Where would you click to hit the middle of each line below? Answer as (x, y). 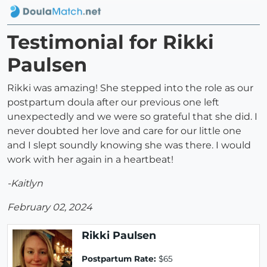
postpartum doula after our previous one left (113, 103)
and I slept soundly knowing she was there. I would (129, 145)
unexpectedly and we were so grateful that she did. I (132, 117)
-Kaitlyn (25, 184)
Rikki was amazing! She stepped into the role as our (130, 88)
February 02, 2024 (50, 207)
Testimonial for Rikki (111, 42)
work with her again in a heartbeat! (91, 160)
